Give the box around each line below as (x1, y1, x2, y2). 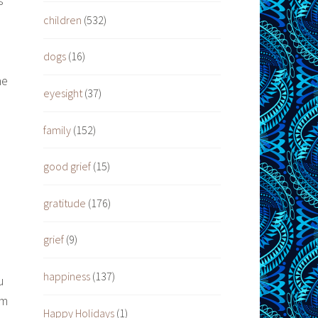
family (43, 122, 71, 137)
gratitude (43, 195, 86, 210)
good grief (43, 159, 91, 174)
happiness (43, 269, 90, 284)
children (43, 12, 82, 27)
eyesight (43, 86, 82, 101)
